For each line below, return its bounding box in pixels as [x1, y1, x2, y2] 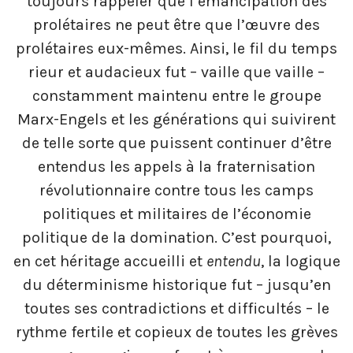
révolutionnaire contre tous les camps [39, 181, 314, 200]
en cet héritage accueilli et [13, 252, 206, 271]
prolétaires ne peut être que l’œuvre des [33, 16, 320, 35]
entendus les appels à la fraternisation [38, 158, 315, 176]
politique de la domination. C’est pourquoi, [22, 229, 331, 247]
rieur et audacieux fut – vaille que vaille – [28, 63, 325, 82]
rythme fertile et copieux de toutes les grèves [15, 323, 338, 342]
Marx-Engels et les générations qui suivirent [17, 110, 336, 129]
